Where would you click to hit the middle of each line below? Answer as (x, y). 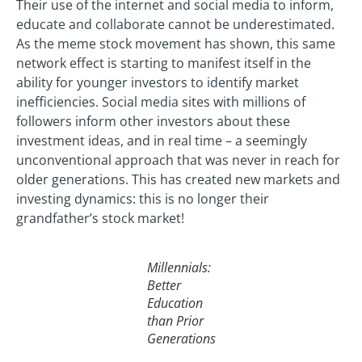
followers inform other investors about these (153, 121)
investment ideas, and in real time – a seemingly (162, 140)
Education (175, 303)
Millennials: (179, 268)
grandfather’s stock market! (100, 218)
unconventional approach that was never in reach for (178, 160)
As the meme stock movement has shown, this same (176, 43)
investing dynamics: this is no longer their (143, 198)
